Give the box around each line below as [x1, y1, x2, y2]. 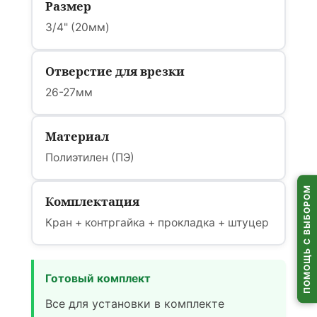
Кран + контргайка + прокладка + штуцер [45, 215, 269, 229]
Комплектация [45, 192, 139, 209]
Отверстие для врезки [45, 62, 185, 79]
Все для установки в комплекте [45, 296, 224, 311]
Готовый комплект [45, 271, 151, 285]
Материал [45, 127, 109, 144]
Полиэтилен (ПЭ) [45, 150, 134, 164]
